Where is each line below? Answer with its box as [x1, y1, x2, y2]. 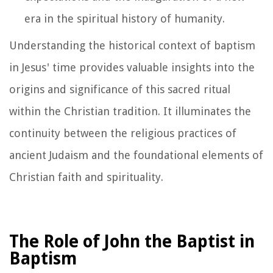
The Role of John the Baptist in [9, 231, 255, 252]
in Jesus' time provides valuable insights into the [9, 60, 255, 74]
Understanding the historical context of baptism [9, 38, 255, 52]
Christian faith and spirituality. [9, 170, 163, 183]
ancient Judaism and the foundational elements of [9, 148, 263, 161]
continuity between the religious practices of [9, 126, 236, 140]
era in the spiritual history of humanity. [24, 12, 225, 25]
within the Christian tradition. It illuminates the [9, 104, 251, 118]
